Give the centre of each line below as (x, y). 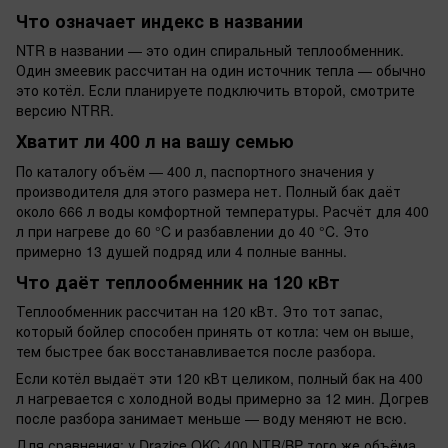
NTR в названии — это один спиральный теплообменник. (210, 50)
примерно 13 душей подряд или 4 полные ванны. (181, 250)
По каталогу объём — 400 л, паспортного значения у (195, 170)
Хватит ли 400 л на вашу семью (155, 141)
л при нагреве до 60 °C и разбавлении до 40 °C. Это (192, 230)
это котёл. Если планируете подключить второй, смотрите (215, 90)
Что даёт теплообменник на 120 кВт (178, 281)
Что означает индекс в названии (159, 20)
